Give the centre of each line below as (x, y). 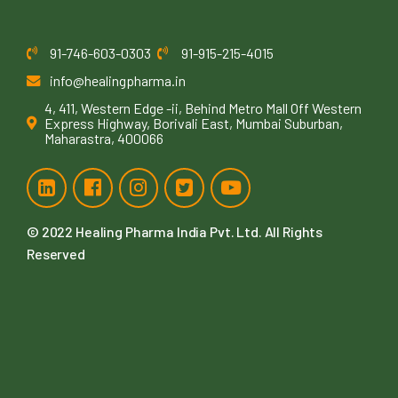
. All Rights (291, 231)
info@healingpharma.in (118, 80)
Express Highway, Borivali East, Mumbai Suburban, (194, 123)
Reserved (56, 253)
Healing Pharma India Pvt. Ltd (167, 231)
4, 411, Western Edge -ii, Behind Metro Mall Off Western (203, 107)
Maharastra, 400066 (104, 138)
